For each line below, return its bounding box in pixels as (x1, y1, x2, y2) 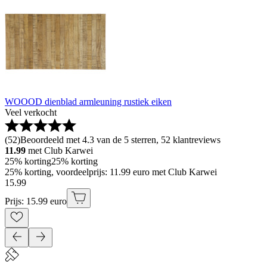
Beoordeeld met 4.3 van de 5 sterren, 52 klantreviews (20, 135, 221, 145)
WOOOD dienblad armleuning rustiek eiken (5, 97, 172, 107)
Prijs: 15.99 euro (5, 196, 67, 207)
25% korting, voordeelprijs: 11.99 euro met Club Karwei (5, 167, 217, 178)
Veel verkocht (5, 107, 57, 118)
